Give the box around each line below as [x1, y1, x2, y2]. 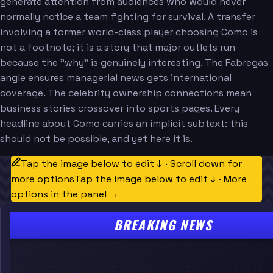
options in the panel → [10, 187, 119, 200]
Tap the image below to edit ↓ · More [74, 172, 247, 185]
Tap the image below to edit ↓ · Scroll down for [20, 157, 242, 170]
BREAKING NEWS [113, 215, 213, 235]
